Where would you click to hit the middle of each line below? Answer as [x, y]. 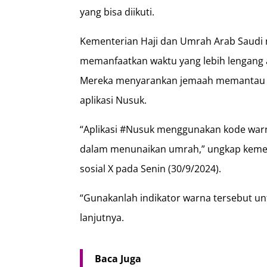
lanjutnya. [102, 217]
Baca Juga [118, 258]
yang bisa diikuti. [117, 12]
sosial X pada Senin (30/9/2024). [151, 168]
